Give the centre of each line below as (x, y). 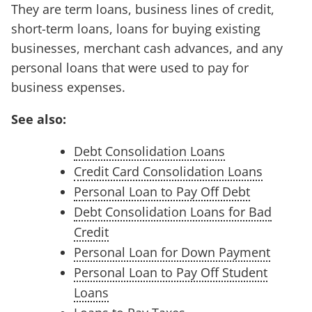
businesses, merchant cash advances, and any (147, 48)
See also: (39, 119)
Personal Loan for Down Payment (172, 252)
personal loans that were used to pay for (130, 68)
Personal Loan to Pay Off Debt (162, 192)
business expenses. (68, 87)
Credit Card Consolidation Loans (168, 172)
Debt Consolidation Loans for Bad (173, 212)
